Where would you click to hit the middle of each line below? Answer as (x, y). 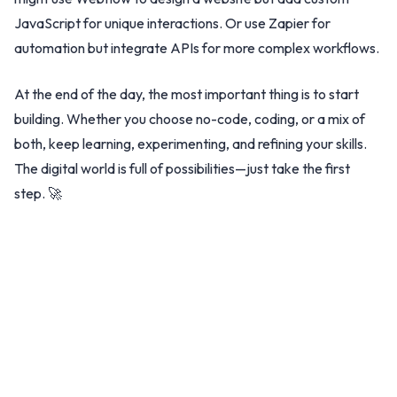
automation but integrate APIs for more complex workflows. (197, 48)
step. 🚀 (38, 193)
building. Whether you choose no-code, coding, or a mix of (190, 119)
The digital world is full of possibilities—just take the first (182, 168)
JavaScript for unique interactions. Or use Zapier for (172, 23)
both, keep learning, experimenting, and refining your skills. (191, 144)
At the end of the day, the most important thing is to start (187, 94)
